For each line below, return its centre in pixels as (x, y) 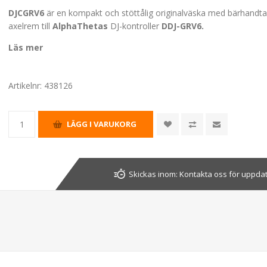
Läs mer (26, 47)
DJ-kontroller (135, 26)
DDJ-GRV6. (183, 26)
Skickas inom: (153, 174)
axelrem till (31, 26)
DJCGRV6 (27, 13)
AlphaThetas (80, 26)
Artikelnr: (25, 85)
